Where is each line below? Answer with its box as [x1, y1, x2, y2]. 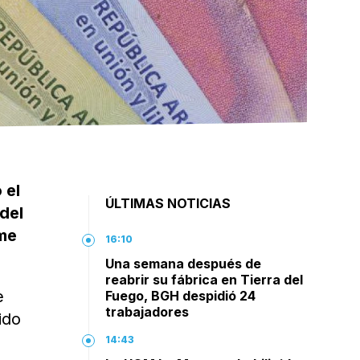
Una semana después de [105, 256, 262, 272]
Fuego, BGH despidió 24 [105, 288, 256, 304]
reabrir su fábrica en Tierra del [105, 272, 304, 288]
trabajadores [105, 304, 190, 320]
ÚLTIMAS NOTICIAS [105, 195, 231, 211]
